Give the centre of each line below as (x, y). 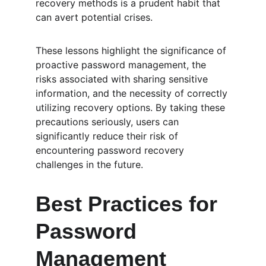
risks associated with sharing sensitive (123, 79)
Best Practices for (129, 204)
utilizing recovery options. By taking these (132, 107)
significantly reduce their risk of (108, 136)
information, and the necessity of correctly (133, 93)
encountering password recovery (111, 150)
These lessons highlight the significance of (132, 50)
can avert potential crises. (94, 17)
